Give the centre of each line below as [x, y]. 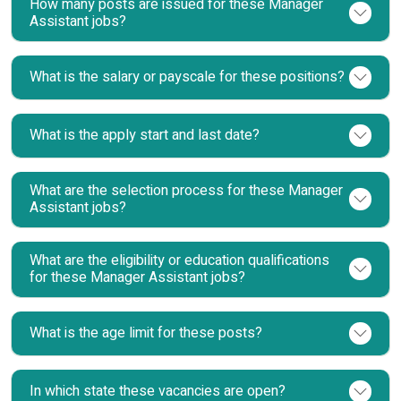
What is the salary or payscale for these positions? [187, 77]
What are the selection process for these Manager [186, 190]
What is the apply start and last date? [145, 135]
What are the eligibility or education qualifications [179, 260]
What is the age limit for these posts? [146, 333]
